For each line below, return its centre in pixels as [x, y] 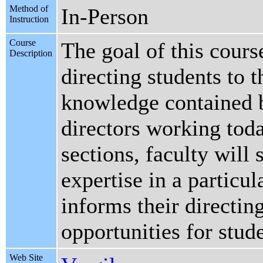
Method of [29, 9]
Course [23, 43]
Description [31, 53]
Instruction [29, 19]
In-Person [105, 17]
